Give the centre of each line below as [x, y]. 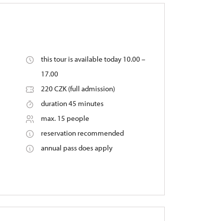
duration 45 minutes [72, 103]
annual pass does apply [76, 148]
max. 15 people [65, 118]
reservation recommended [82, 133]
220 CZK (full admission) [78, 89]
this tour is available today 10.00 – [93, 59]
